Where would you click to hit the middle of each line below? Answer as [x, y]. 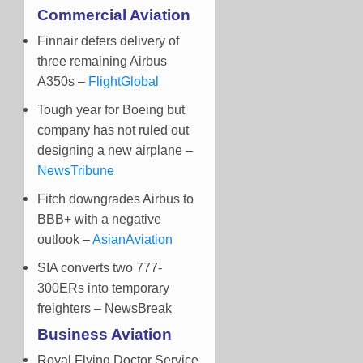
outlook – [65, 240]
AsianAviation [132, 240]
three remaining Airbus [102, 62]
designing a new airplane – [115, 151]
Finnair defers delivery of [108, 41]
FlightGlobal [124, 82]
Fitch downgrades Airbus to [115, 199]
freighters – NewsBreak [105, 309]
